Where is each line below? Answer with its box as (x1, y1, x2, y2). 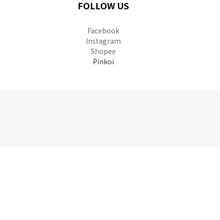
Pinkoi (92, 56, 114, 66)
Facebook (87, 25, 119, 35)
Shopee (90, 46, 116, 56)
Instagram (85, 35, 121, 46)
